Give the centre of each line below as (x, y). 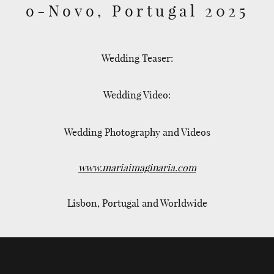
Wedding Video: (137, 95)
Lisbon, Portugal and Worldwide (137, 202)
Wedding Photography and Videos (137, 131)
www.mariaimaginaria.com (137, 167)
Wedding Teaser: (137, 57)
